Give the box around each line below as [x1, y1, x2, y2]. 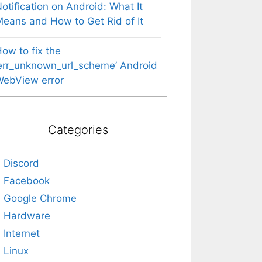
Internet [4, 227, 40, 239]
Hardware [4, 210, 50, 222]
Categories [47, 123, 108, 137]
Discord [4, 157, 39, 169]
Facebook [4, 175, 50, 187]
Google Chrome [4, 192, 77, 204]
